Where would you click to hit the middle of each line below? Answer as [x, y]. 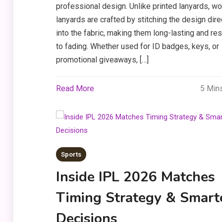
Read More [75, 88]
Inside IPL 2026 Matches [135, 177]
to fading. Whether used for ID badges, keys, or [137, 46]
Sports [71, 154]
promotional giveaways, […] [102, 60]
